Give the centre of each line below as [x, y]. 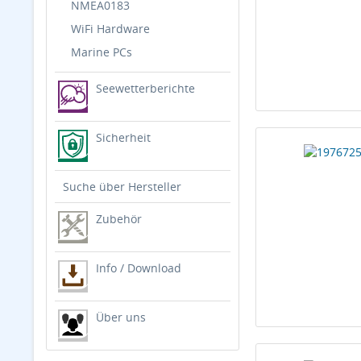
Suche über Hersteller [122, 187]
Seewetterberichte [145, 88]
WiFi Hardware [110, 29]
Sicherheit [123, 137]
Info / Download [138, 268]
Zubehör [118, 219]
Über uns [120, 317]
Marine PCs [102, 52]
